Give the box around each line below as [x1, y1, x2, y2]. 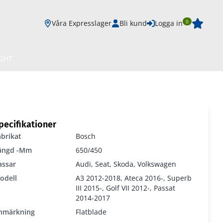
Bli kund [119, 18, 147, 28]
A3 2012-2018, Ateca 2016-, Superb [75, 173, 192, 183]
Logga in [155, 18, 183, 28]
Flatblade [75, 207, 107, 217]
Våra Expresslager [52, 18, 111, 28]
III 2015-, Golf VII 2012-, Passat [75, 183, 175, 193]
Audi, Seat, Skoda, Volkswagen [75, 159, 176, 169]
